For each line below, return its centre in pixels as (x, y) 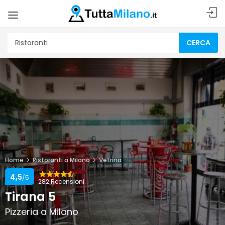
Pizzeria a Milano (42, 212)
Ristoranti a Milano (61, 160)
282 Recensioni (61, 182)
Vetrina (110, 160)
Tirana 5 (30, 197)
